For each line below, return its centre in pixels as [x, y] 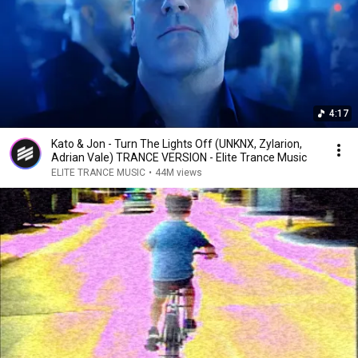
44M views [179, 173]
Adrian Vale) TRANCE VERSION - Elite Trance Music [179, 157]
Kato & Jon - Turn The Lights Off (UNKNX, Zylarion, [177, 144]
